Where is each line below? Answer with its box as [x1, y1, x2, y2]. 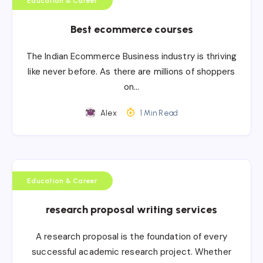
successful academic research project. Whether [32, 245, 231, 258]
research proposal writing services [46, 203, 217, 216]
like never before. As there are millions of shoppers [28, 65, 235, 77]
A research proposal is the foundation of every [36, 230, 227, 242]
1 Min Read [138, 108, 178, 117]
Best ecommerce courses [70, 22, 193, 36]
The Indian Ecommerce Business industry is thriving [26, 50, 237, 62]
